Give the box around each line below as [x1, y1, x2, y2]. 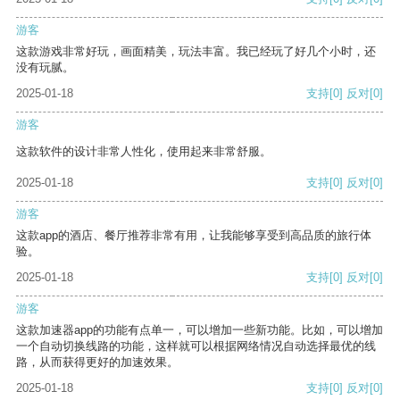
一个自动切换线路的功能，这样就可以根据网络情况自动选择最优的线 [16, 339, 376, 354]
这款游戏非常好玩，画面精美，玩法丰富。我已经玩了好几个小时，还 [16, 45, 376, 59]
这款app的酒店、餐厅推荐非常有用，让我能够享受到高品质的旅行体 [16, 229, 371, 243]
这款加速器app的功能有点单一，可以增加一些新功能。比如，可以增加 [16, 323, 383, 337]
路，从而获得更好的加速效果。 [16, 355, 179, 370]
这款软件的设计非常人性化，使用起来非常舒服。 [16, 145, 271, 159]
